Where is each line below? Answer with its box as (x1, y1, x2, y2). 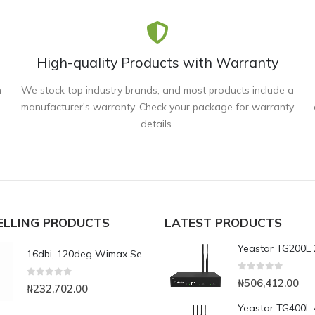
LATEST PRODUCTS (165, 215, 282, 231)
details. (141, 117, 174, 131)
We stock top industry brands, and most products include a (20, 84, 294, 97)
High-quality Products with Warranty (36, 53, 278, 72)
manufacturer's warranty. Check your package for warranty (20, 101, 294, 114)
